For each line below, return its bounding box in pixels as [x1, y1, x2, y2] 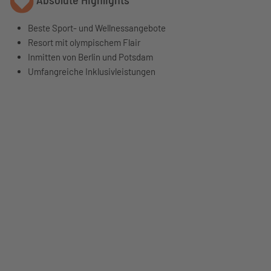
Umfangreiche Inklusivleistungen [28, 66, 155, 77]
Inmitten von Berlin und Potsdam [28, 51, 153, 62]
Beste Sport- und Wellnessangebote [28, 22, 166, 33]
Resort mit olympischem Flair [28, 37, 140, 48]
